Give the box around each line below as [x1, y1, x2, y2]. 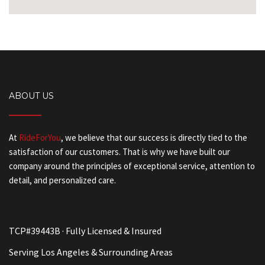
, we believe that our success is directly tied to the [61, 132, 247, 143]
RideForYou [19, 132, 61, 143]
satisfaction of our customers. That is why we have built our [9, 146, 230, 157]
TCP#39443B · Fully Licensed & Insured [9, 225, 161, 237]
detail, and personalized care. [9, 174, 116, 186]
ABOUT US [9, 91, 54, 101]
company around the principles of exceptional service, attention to [9, 160, 255, 172]
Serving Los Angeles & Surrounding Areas [9, 246, 173, 258]
